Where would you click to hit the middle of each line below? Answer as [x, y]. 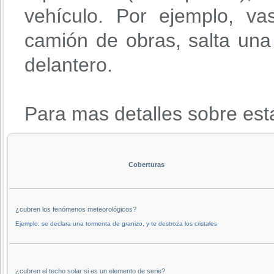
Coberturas [146, 164]
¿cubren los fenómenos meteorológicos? [76, 209]
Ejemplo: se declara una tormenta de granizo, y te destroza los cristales [116, 223]
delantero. [68, 65]
